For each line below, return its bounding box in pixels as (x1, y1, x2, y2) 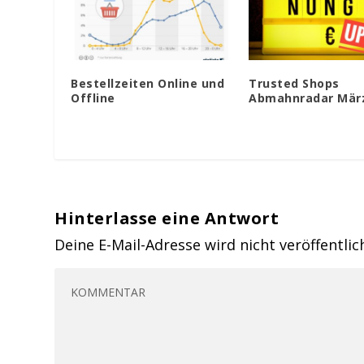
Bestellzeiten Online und (71, 76, 225, 92)
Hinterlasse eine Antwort (54, 207, 279, 230)
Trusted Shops (249, 76, 340, 92)
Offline (71, 90, 115, 106)
